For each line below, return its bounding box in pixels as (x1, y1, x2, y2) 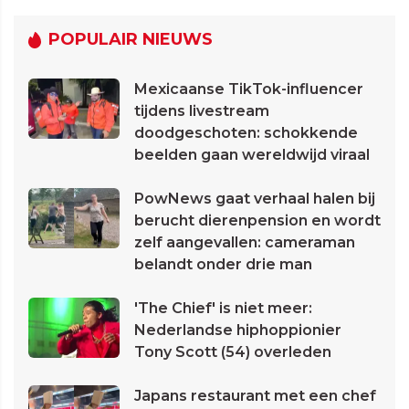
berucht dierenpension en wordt (134, 211, 381, 229)
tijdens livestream (134, 101, 269, 120)
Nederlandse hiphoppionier (134, 320, 341, 339)
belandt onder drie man (134, 255, 312, 273)
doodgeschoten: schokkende (134, 123, 358, 142)
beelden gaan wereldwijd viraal (134, 145, 370, 163)
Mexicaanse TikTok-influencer (134, 79, 363, 98)
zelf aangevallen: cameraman (134, 233, 355, 251)
